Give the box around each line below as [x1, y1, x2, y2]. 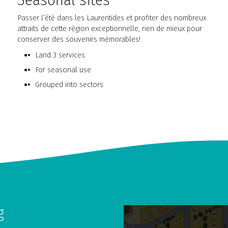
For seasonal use [35, 65, 91, 75]
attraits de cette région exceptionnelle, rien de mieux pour [17, 24, 203, 34]
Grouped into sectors [35, 80, 103, 90]
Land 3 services [35, 50, 85, 60]
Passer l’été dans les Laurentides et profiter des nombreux [17, 13, 207, 23]
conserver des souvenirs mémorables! [17, 35, 141, 44]
